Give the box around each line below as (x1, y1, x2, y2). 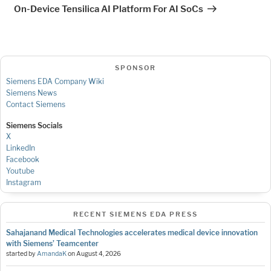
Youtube (6, 166, 34, 175)
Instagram (6, 177, 41, 187)
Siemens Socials (6, 120, 62, 130)
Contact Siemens (6, 99, 65, 109)
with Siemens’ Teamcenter (6, 238, 99, 248)
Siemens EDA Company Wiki (6, 76, 104, 86)
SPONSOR (115, 63, 156, 72)
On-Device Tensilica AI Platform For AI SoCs (13, 3, 203, 15)
